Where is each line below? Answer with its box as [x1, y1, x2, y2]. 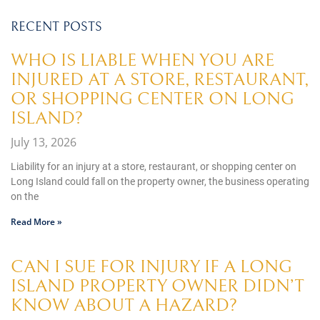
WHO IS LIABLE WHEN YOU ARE [11, 50, 274, 71]
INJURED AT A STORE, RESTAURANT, [11, 69, 309, 91]
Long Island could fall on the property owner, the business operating [11, 176, 309, 188]
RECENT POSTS [11, 19, 102, 35]
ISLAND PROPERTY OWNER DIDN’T [11, 276, 304, 297]
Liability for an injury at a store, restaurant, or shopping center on [11, 161, 296, 173]
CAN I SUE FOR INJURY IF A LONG [11, 256, 292, 278]
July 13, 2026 [11, 134, 76, 151]
